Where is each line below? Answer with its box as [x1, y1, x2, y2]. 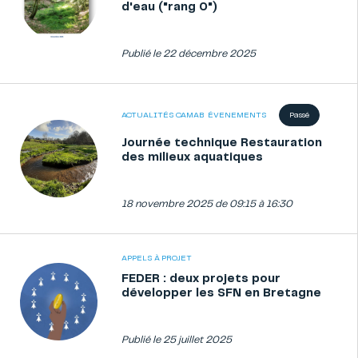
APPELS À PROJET [121, 254, 192, 262]
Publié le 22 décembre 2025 [121, 49, 256, 59]
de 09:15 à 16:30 [215, 199, 292, 209]
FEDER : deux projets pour [121, 273, 280, 284]
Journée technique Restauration [121, 137, 322, 149]
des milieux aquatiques [121, 152, 263, 163]
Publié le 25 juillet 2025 [121, 335, 232, 345]
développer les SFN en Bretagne [121, 288, 321, 299]
